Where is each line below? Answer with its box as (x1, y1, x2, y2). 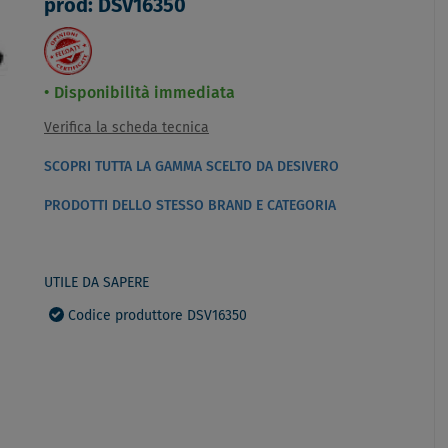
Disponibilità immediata (54, 85, 235, 101)
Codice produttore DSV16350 (68, 309, 247, 323)
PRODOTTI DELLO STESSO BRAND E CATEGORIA (44, 199, 336, 213)
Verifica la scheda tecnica (44, 121, 209, 135)
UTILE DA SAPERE (44, 276, 149, 290)
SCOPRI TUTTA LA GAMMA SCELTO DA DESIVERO (44, 160, 339, 174)
